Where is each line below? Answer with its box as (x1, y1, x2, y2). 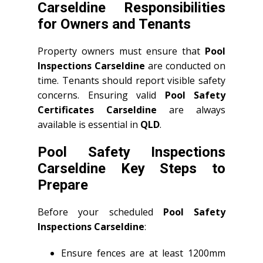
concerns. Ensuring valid (38, 89, 165, 102)
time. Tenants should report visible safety (38, 74, 225, 87)
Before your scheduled (38, 205, 163, 218)
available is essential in (38, 118, 140, 131)
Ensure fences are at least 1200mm (61, 247, 225, 259)
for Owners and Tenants (38, 16, 191, 32)
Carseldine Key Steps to (38, 160, 225, 177)
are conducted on (145, 59, 225, 72)
